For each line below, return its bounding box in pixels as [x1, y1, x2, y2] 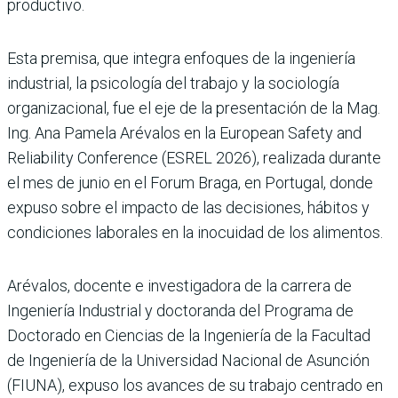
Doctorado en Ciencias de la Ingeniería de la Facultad [7, 326, 370, 346]
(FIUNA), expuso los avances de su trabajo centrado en [7, 376, 383, 395]
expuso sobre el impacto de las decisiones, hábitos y [7, 198, 370, 218]
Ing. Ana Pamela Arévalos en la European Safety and [7, 123, 362, 143]
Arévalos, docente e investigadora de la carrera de [7, 276, 352, 296]
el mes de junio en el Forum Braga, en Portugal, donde [7, 173, 373, 193]
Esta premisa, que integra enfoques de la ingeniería [7, 49, 355, 68]
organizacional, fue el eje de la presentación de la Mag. [7, 99, 380, 118]
